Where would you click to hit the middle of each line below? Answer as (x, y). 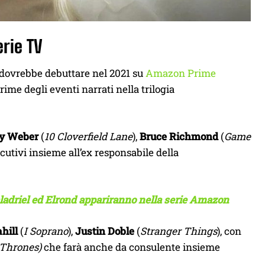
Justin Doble (105, 231)
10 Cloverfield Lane (88, 136)
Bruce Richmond (179, 136)
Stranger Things (179, 231)
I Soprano (46, 231)
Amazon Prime (181, 73)
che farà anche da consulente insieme (132, 247)
